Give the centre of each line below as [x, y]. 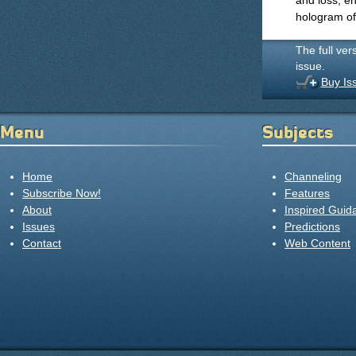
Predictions [312, 226]
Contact [42, 243]
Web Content [317, 243]
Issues [39, 226]
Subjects [298, 132]
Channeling [313, 176]
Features [307, 193]
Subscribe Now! [62, 193]
